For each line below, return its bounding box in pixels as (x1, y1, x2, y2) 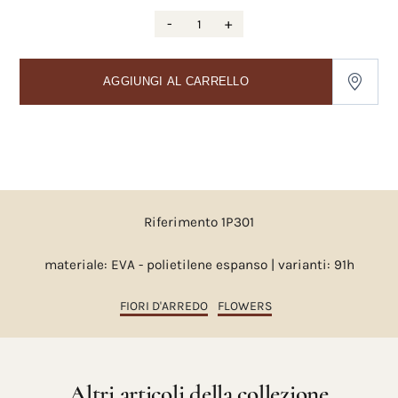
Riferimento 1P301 (144, 214, 254, 231)
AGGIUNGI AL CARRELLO (103, 75, 249, 88)
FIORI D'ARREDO (119, 298, 208, 314)
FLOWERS (217, 298, 272, 314)
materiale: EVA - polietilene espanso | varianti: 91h (44, 257, 354, 274)
